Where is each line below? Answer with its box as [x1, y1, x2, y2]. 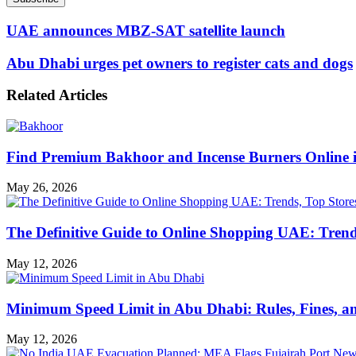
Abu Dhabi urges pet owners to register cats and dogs [6, 54, 353, 72]
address [6, 16, 43, 30]
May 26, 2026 [6, 180, 77, 195]
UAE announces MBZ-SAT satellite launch [6, 21, 285, 39]
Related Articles [6, 87, 107, 104]
